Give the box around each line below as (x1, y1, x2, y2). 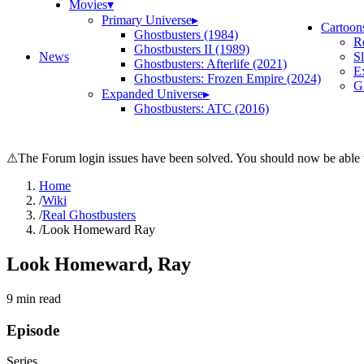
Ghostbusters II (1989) (134, 42, 249, 56)
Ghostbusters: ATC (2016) (134, 102, 269, 115)
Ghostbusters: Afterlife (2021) (134, 57, 287, 71)
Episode (6, 321, 59, 339)
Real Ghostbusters (42, 208, 136, 222)
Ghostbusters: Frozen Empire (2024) (134, 71, 321, 85)
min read (13, 291, 61, 305)
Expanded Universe (102, 87, 203, 101)
